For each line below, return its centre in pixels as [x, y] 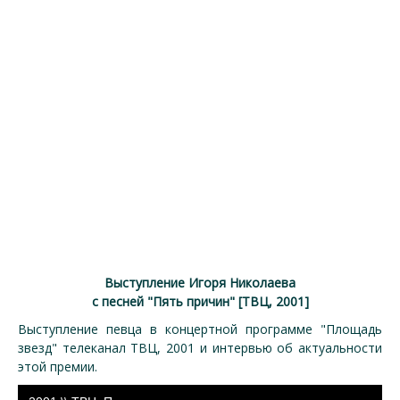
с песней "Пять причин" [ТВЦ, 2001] [200, 301]
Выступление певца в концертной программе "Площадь [200, 329]
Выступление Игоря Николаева [200, 283]
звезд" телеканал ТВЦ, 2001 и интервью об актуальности [200, 348]
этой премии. [59, 367]
